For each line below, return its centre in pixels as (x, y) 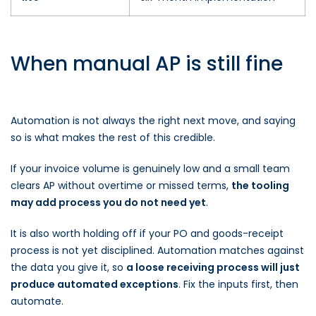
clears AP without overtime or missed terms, (121, 186)
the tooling (260, 186)
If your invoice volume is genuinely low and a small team (150, 169)
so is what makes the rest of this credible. (113, 138)
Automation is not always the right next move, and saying (153, 121)
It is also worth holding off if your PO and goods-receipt (147, 233)
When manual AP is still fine (147, 64)
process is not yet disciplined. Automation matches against (157, 250)
